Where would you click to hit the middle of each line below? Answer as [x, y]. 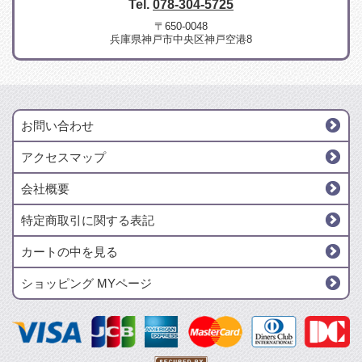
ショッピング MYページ [86, 283]
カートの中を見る [69, 251]
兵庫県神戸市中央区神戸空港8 [181, 39]
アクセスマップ [63, 157]
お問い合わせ [57, 125]
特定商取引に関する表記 [88, 220]
